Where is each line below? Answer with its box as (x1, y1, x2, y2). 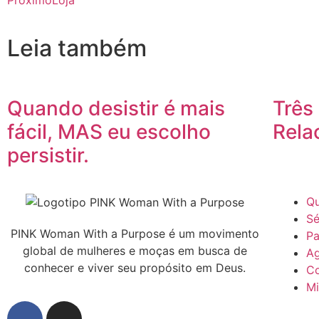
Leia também (7, 33, 147, 62)
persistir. (7, 142, 89, 167)
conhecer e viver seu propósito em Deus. (24, 261, 246, 276)
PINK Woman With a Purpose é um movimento (11, 226, 260, 241)
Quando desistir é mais (7, 95, 225, 120)
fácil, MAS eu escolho (7, 119, 211, 144)
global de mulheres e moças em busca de (23, 244, 248, 258)
